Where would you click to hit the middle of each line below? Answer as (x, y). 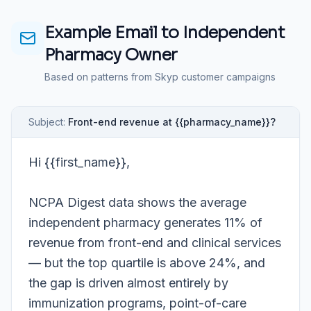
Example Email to (114, 32)
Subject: (47, 122)
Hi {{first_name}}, (79, 162)
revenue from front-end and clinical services (155, 243)
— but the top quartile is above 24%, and (147, 263)
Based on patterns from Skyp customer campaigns (160, 77)
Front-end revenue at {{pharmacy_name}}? (172, 122)
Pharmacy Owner (111, 54)
